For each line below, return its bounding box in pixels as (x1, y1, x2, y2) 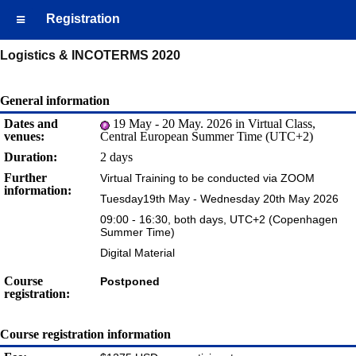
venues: (4, 130, 44, 144)
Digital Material (100, 246, 175, 260)
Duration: (4, 150, 57, 164)
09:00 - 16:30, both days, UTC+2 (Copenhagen (100, 213, 338, 226)
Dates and (4, 117, 58, 131)
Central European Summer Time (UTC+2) (100, 130, 313, 144)
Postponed (100, 275, 160, 288)
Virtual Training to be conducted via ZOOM (100, 172, 315, 185)
